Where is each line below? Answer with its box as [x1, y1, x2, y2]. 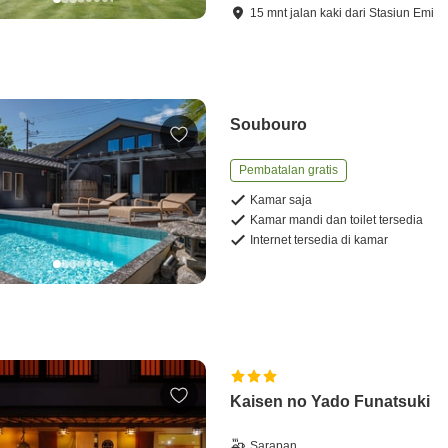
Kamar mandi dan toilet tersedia [250, 213, 424, 228]
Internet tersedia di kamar [250, 233, 389, 248]
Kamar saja [250, 193, 313, 208]
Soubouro [230, 116, 308, 134]
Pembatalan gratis [239, 163, 339, 178]
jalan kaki [290, 6, 343, 21]
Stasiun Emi [369, 6, 435, 21]
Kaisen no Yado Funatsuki [230, 392, 431, 410]
